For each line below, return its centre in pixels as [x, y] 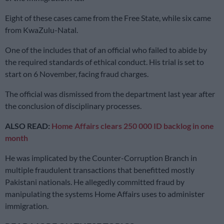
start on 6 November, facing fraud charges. [77, 73]
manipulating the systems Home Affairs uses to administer [105, 193]
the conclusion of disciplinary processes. [73, 105]
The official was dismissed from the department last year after [110, 93]
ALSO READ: [28, 125]
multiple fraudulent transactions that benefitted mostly [100, 169]
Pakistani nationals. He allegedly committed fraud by [95, 181]
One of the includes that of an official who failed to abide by [106, 49]
